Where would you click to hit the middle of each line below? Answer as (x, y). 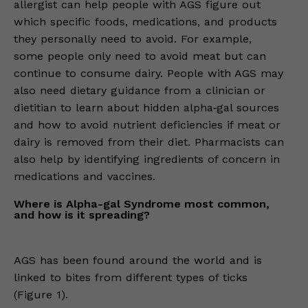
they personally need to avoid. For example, (133, 39)
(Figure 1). (41, 295)
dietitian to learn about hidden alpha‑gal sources (146, 108)
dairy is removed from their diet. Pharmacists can (149, 142)
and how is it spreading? (82, 215)
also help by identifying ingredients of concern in (147, 159)
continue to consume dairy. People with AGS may (148, 74)
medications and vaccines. (85, 177)
